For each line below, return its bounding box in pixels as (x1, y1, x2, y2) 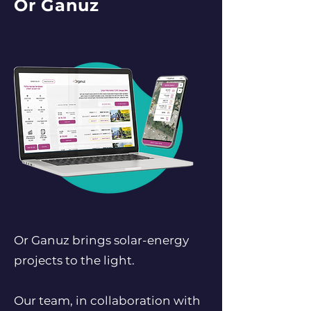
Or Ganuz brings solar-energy (14, 233, 189, 247)
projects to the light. (14, 253, 135, 267)
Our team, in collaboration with (14, 294, 201, 308)
